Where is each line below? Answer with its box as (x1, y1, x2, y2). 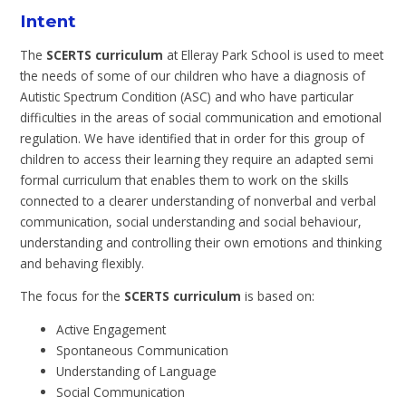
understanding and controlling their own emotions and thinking (20, 233, 382, 251)
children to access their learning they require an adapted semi (20, 150, 374, 168)
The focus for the (20, 287, 125, 305)
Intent (20, 10, 77, 32)
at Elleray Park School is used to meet (163, 45, 384, 63)
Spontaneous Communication (56, 341, 229, 359)
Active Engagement (56, 320, 167, 338)
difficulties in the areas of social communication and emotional (20, 108, 382, 126)
